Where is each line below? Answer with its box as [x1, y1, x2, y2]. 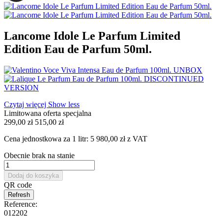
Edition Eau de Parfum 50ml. [4, 42, 152, 55]
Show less [48, 100, 80, 109]
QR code [4, 180, 32, 189]
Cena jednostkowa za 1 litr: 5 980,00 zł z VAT [4, 134, 147, 143]
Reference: [4, 199, 37, 208]
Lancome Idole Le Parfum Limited [4, 29, 180, 42]
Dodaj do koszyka [8, 171, 59, 179]
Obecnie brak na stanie [4, 151, 75, 160]
